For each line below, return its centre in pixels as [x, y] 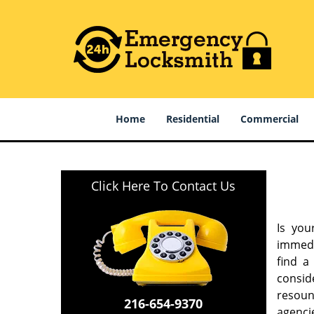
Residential [193, 119]
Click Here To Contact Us [164, 186]
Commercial [269, 119]
